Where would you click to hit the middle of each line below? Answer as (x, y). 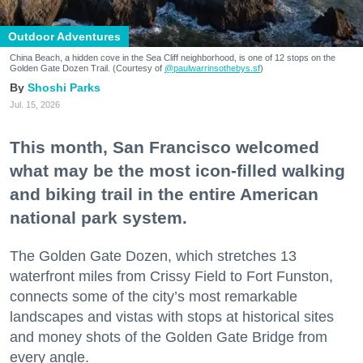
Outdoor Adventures (64, 36)
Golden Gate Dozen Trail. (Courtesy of (87, 68)
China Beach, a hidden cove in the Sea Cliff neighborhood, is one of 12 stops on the (173, 57)
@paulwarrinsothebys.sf (212, 68)
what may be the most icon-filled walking (177, 170)
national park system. (98, 217)
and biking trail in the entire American (164, 194)
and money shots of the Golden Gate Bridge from (169, 337)
